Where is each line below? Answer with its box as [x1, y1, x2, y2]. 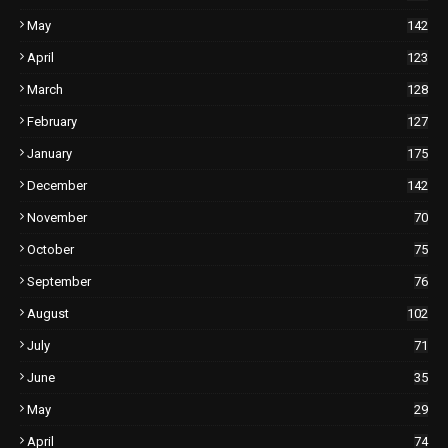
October [27, 242, 74, 258]
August [27, 306, 69, 322]
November [27, 210, 87, 226]
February [27, 114, 77, 130]
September [27, 274, 91, 290]
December [27, 178, 87, 194]
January [27, 146, 72, 162]
